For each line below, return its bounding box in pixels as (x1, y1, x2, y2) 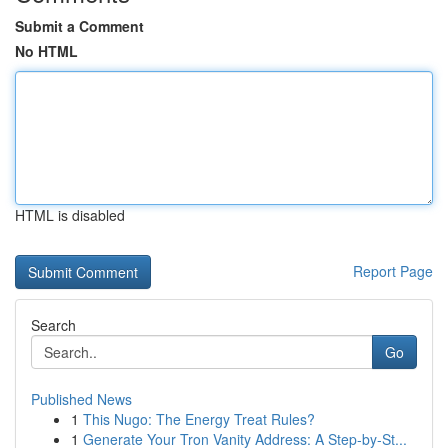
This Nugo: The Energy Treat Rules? (83, 409, 315, 429)
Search (31, 315, 76, 335)
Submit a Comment (15, 16, 144, 36)
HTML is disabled (15, 205, 125, 225)
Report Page (353, 261, 433, 281)
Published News (31, 389, 132, 409)
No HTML (15, 41, 78, 61)
